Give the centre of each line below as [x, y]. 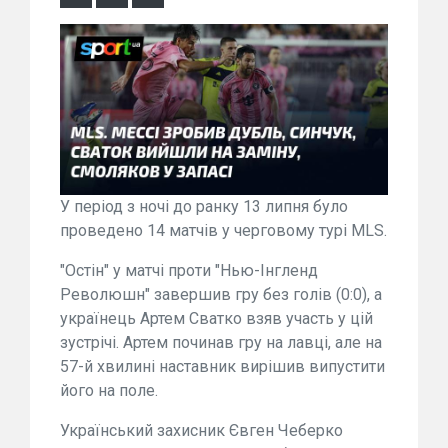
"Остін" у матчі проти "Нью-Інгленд [189, 271]
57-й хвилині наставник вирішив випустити [222, 367]
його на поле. [109, 391]
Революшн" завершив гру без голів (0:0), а [221, 295]
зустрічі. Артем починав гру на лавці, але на [221, 343]
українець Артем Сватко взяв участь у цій [216, 319]
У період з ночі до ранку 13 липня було [204, 207]
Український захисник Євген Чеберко [201, 431]
